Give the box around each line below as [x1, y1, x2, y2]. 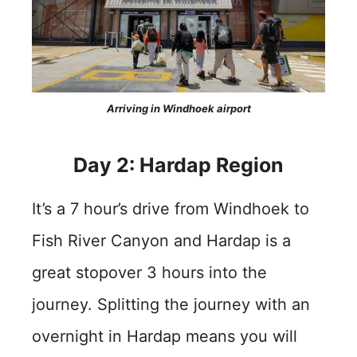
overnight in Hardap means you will [32, 326, 297, 346]
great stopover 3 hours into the [32, 262, 267, 282]
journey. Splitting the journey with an [32, 294, 310, 314]
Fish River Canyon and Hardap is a [32, 230, 291, 250]
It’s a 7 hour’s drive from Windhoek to [32, 198, 309, 218]
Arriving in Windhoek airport [106, 101, 251, 115]
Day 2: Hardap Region [73, 152, 284, 177]
